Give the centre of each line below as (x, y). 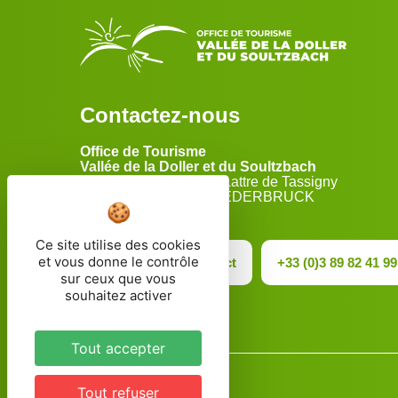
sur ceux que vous (118, 279)
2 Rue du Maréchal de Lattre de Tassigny (209, 182)
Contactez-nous (160, 115)
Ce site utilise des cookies (118, 245)
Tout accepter (118, 348)
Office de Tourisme (143, 152)
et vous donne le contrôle (118, 262)
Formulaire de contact (168, 262)
